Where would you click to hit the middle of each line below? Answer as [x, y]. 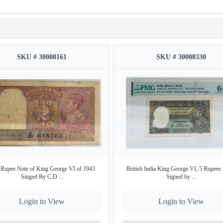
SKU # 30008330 [181, 57]
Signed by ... [181, 177]
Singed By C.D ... [42, 177]
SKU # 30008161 [42, 57]
